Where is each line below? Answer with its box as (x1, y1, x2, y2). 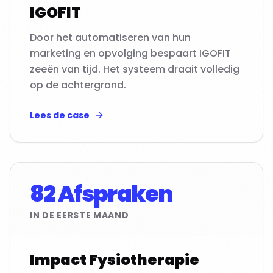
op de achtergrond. (30, 78, 126, 92)
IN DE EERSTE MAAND (30, 209, 129, 221)
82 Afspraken (30, 179, 173, 210)
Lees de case (30, 109, 90, 121)
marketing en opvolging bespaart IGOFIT (30, 46, 231, 60)
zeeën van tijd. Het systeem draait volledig (30, 62, 239, 76)
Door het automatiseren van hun (30, 30, 191, 44)
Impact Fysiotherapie (30, 250, 199, 270)
